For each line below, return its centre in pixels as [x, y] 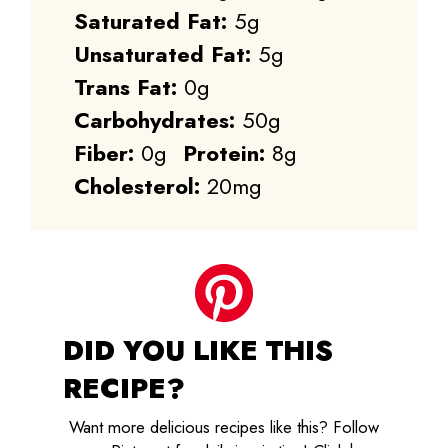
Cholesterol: [137, 185]
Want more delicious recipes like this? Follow [224, 426]
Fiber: [104, 152]
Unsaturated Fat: [162, 53]
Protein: [224, 152]
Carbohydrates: [154, 119]
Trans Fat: [125, 86]
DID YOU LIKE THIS [198, 351]
